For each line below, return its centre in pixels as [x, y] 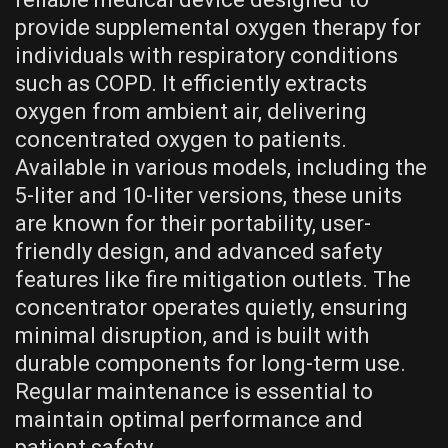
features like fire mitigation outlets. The [213, 279]
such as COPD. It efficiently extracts [191, 83]
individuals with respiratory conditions [206, 55]
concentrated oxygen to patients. [181, 139]
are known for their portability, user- [193, 223]
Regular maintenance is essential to [194, 391]
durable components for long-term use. [210, 363]
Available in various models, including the [221, 167]
